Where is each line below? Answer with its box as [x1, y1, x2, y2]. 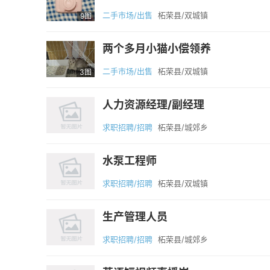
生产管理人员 [102, 210, 168, 223]
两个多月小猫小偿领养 [102, 42, 211, 55]
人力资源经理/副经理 [102, 98, 204, 111]
